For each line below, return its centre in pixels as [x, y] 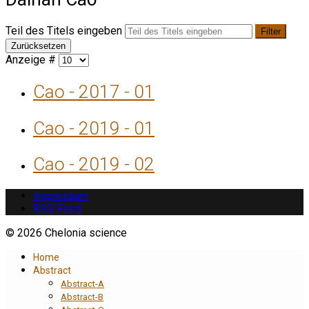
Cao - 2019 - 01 [94, 128]
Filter [271, 32]
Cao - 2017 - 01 [94, 91]
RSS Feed [57, 209]
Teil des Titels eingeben [65, 31]
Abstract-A [82, 284]
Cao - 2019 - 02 [94, 165]
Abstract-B [82, 297]
